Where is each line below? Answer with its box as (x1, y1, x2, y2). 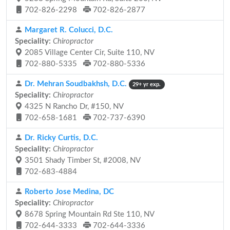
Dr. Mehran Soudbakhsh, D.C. (23, 80, 127, 88)
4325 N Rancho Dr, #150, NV (23, 103, 124, 110)
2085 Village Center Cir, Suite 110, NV (23, 49, 155, 56)
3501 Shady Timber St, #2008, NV (23, 157, 141, 164)
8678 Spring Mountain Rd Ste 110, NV (23, 210, 155, 218)
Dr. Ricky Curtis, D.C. (23, 134, 98, 142)
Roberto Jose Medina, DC (23, 188, 114, 196)
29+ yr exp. (132, 82, 161, 87)
